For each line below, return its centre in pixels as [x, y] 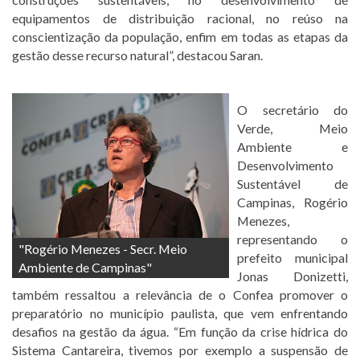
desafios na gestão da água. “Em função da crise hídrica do [180, 331]
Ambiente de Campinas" [85, 267]
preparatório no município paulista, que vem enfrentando [180, 313]
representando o [292, 239]
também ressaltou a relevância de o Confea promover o [180, 294]
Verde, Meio [292, 128]
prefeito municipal [292, 257]
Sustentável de [292, 183]
